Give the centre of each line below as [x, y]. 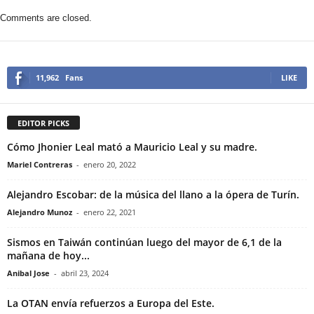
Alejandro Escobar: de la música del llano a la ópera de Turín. [153, 194]
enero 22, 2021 [110, 212]
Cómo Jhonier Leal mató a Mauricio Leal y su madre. [132, 146]
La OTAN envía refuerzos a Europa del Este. [111, 303]
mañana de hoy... [48, 255]
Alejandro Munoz [40, 212]
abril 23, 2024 [85, 273]
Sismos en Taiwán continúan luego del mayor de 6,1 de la [144, 242]
